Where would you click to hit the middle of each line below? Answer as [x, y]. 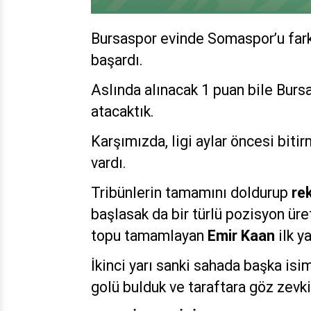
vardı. [109, 162]
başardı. [117, 60]
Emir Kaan [241, 235]
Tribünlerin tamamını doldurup [191, 192]
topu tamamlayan [149, 235]
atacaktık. [123, 111]
